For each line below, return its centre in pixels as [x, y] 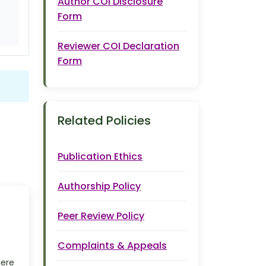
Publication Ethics [100, 156]
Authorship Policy [99, 186]
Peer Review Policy [101, 216]
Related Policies [104, 121]
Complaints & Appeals [112, 246]
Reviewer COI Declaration [118, 46]
